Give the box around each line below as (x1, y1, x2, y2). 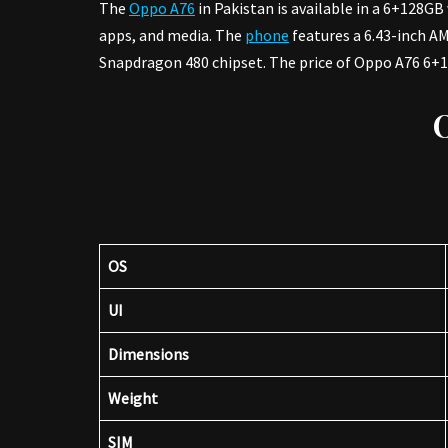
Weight (108, 388, 158, 408)
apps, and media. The (99, 25, 245, 45)
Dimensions (108, 344, 189, 364)
